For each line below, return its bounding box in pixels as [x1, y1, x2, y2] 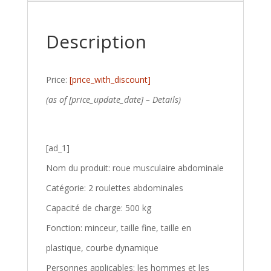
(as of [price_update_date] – [45, 93, 152, 105]
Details [152, 93, 178, 105]
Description [45, 28, 146, 54]
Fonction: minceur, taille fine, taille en [45, 221, 191, 233]
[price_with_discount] [69, 73, 151, 85]
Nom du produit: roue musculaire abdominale [45, 162, 224, 174]
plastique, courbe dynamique [45, 241, 158, 253]
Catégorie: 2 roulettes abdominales [45, 181, 183, 194]
